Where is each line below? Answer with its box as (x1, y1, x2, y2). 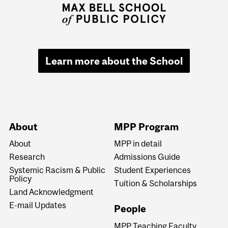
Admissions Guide (113, 152, 180, 162)
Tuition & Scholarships (113, 179, 197, 188)
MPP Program (113, 121, 179, 132)
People (113, 203, 146, 215)
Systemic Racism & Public (9, 165, 106, 175)
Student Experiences (113, 165, 191, 175)
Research (9, 152, 45, 162)
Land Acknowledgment (9, 187, 94, 197)
